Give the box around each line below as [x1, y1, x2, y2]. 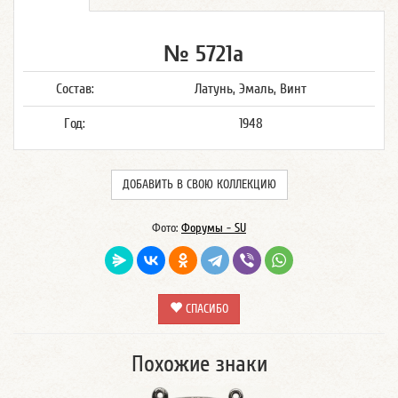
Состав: [55, 81, 94, 97]
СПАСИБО [182, 302, 228, 316]
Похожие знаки [131, 351, 267, 378]
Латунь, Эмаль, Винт [195, 81, 306, 97]
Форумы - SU [181, 221, 246, 235]
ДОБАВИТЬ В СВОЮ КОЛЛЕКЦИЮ [122, 178, 276, 192]
